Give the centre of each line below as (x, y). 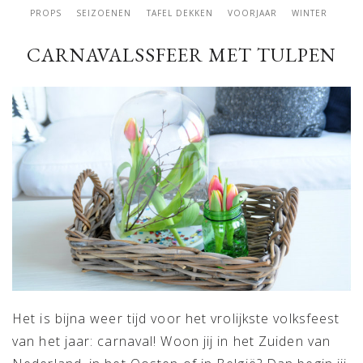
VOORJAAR (252, 13)
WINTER (309, 13)
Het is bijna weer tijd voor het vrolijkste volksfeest (176, 319)
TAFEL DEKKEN (179, 13)
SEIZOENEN (104, 13)
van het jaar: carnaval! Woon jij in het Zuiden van (172, 342)
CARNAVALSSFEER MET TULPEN (181, 55)
